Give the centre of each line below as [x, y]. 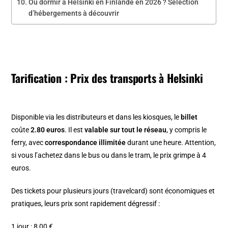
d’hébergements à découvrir [74, 13]
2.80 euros [48, 130]
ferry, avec [28, 143]
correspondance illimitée [85, 143]
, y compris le [187, 130]
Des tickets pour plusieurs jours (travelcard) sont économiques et [113, 191]
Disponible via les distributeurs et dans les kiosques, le [96, 117]
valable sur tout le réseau [126, 130]
